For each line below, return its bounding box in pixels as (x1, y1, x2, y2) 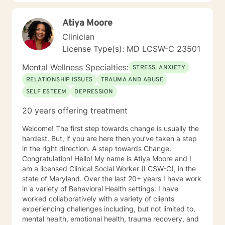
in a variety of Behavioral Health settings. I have (22, 184, 178, 193)
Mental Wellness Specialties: (22, 62, 129, 72)
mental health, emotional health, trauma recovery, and (22, 214, 186, 223)
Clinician (62, 32, 94, 42)
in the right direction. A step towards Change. (22, 144, 171, 153)
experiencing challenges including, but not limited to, (22, 204, 195, 213)
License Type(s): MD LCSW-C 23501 (62, 44, 200, 54)
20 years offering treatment (22, 105, 128, 116)
